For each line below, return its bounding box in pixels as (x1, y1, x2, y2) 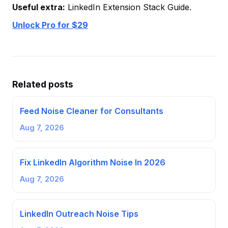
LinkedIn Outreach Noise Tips (20, 209, 138, 219)
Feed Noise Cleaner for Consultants (20, 106, 163, 117)
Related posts (12, 79, 73, 90)
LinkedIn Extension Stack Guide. (65, 2, 191, 13)
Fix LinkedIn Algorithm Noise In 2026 (20, 157, 165, 168)
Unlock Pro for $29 (12, 20, 88, 31)
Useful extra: (12, 2, 65, 13)
